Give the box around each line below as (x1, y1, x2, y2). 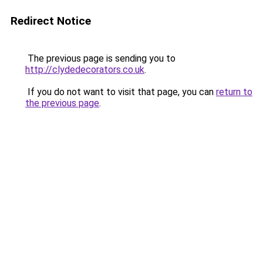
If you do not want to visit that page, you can (25, 86, 216, 97)
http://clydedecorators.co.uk (25, 64, 144, 75)
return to (216, 86, 252, 97)
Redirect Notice (11, 14, 91, 28)
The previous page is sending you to (25, 53, 176, 64)
